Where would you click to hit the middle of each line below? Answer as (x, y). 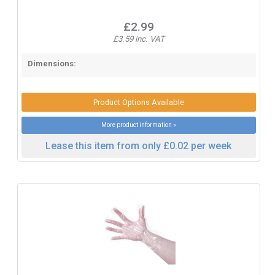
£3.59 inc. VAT (138, 39)
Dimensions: (52, 64)
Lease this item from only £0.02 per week (139, 146)
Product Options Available (138, 102)
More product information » (138, 125)
